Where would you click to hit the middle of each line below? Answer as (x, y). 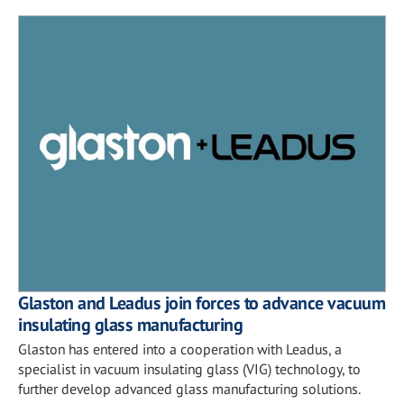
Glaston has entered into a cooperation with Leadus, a (180, 349)
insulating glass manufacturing (130, 324)
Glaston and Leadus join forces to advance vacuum (202, 303)
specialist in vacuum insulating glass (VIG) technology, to (189, 368)
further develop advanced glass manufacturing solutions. (189, 388)
